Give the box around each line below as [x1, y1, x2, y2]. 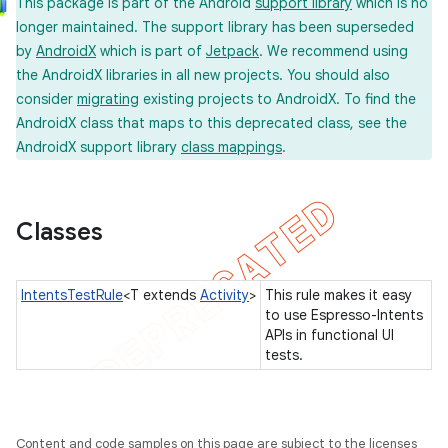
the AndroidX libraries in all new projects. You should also [16, 66, 390, 84]
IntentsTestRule [21, 286, 123, 304]
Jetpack [206, 42, 259, 60]
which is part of [96, 42, 206, 60]
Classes [16, 217, 103, 247]
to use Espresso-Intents [265, 306, 423, 324]
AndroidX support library [16, 138, 181, 156]
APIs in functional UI [265, 326, 394, 344]
